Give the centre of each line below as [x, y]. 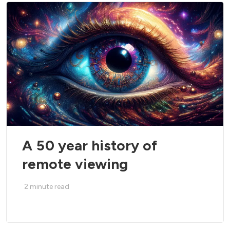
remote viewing [75, 164]
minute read [50, 187]
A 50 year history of [90, 146]
